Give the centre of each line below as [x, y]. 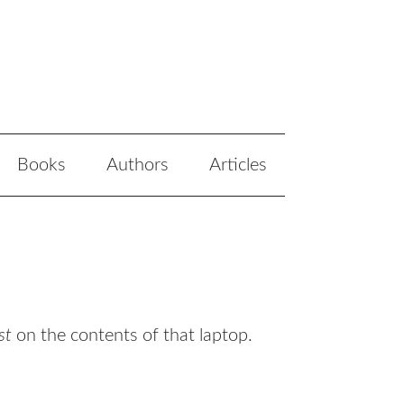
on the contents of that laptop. [132, 335]
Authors [138, 165]
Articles [238, 165]
